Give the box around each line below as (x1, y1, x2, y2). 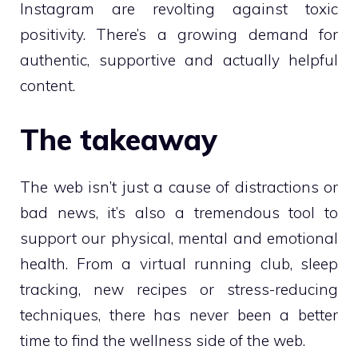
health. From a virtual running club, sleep (20, 253, 338, 273)
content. (20, 76, 75, 96)
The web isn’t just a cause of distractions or (20, 177, 338, 197)
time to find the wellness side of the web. (20, 330, 305, 350)
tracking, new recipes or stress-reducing (20, 279, 338, 299)
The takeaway (20, 121, 217, 157)
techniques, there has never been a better (20, 304, 338, 324)
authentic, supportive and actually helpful (20, 50, 338, 70)
